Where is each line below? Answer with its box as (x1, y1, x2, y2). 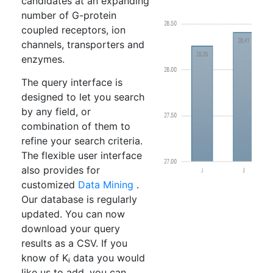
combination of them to (21, 120, 130, 132)
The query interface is (21, 76, 122, 88)
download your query (21, 222, 120, 235)
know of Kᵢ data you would (21, 252, 145, 264)
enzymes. (21, 53, 65, 65)
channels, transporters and (21, 38, 144, 51)
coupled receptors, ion (21, 24, 126, 36)
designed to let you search (21, 91, 144, 103)
